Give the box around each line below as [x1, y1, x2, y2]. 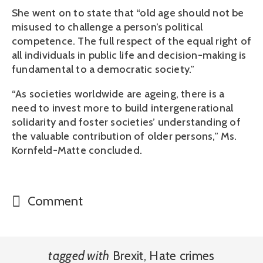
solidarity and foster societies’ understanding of [12, 116, 241, 129]
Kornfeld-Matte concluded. [12, 144, 142, 157]
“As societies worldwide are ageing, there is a [12, 87, 225, 100]
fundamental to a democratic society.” [12, 63, 195, 76]
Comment [24, 193, 83, 208]
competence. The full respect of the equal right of [12, 35, 252, 48]
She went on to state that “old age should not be [12, 6, 244, 19]
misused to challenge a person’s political [12, 21, 203, 33]
